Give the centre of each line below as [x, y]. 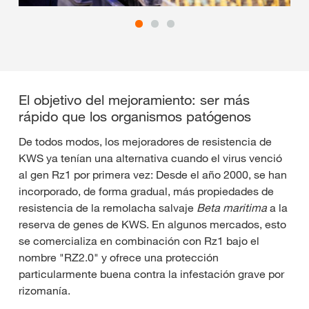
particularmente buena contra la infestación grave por [151, 274]
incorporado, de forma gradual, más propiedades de [146, 191]
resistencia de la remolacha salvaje [108, 208]
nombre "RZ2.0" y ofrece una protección [119, 258]
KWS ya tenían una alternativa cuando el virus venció [150, 158]
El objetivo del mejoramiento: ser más [134, 100]
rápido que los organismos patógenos [135, 117]
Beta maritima [232, 208]
